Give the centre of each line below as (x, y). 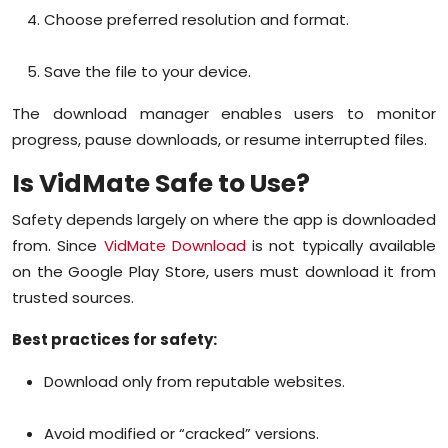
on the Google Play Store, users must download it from (224, 271)
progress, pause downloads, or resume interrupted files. (219, 139)
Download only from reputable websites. (194, 381)
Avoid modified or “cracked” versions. (181, 433)
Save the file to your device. (147, 71)
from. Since (58, 245)
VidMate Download (174, 245)
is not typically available (341, 245)
